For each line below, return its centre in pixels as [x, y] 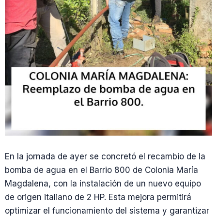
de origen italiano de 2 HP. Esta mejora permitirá [98, 197]
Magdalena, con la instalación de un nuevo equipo [103, 184]
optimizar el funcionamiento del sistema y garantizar [107, 211]
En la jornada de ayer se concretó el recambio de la [105, 156]
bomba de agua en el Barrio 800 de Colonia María [101, 170]
